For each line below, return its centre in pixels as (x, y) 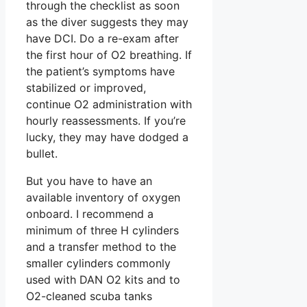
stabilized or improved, (86, 87)
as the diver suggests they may (107, 22)
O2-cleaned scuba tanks (89, 296)
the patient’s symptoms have (100, 71)
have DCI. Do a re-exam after (102, 38)
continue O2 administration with (109, 104)
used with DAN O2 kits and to (103, 279)
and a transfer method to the (101, 246)
